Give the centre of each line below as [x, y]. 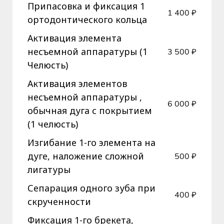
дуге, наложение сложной [86, 156]
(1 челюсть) [53, 124]
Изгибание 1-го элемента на [91, 143]
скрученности [59, 202]
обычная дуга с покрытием [90, 111]
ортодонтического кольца [87, 20]
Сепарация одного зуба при [91, 188]
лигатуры [49, 170]
